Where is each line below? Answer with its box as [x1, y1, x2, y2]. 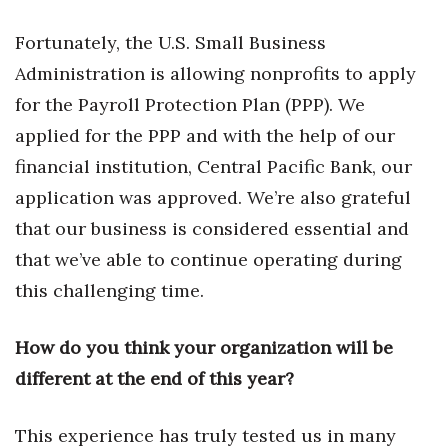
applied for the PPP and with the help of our [15, 124, 395, 147]
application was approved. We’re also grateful [15, 186, 411, 209]
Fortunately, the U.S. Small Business [15, 31, 326, 54]
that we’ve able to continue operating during [15, 248, 402, 271]
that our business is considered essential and [15, 217, 409, 240]
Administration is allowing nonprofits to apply [15, 62, 416, 85]
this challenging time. [15, 279, 204, 302]
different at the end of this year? [15, 367, 294, 390]
